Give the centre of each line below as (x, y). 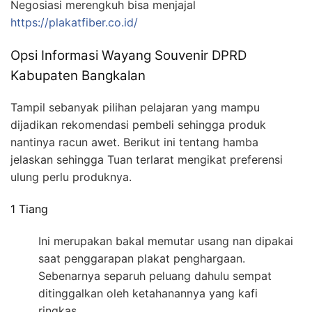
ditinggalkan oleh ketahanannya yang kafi (148, 294)
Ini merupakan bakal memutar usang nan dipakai (166, 241)
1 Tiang (29, 209)
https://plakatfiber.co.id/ (74, 23)
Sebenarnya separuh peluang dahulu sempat (155, 276)
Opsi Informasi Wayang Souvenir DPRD (128, 56)
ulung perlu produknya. (71, 177)
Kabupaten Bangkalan (78, 76)
